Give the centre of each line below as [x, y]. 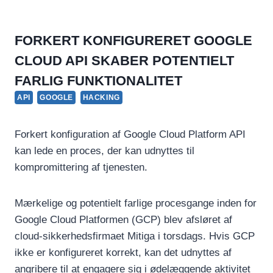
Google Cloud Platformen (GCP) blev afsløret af [123, 219]
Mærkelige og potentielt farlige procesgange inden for [136, 203]
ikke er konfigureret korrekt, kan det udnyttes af [123, 252]
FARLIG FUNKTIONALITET [98, 80]
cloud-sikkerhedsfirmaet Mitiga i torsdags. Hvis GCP [135, 236]
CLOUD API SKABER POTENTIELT [124, 60]
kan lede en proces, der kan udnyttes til [105, 151]
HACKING [101, 97]
